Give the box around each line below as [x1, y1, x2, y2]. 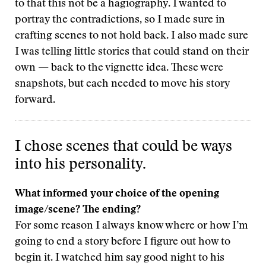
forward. [15, 95, 55, 106]
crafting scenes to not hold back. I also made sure [15, 31, 248, 42]
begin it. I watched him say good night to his [15, 253, 224, 264]
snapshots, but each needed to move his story [15, 79, 230, 90]
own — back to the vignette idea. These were [15, 63, 223, 74]
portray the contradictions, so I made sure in [15, 15, 225, 26]
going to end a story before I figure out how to [15, 237, 230, 248]
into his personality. [15, 158, 146, 173]
